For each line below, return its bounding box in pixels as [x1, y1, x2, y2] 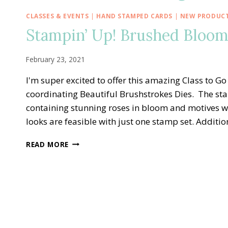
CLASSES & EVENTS [26, 12, 89, 20]
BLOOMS [68, 168, 101, 179]
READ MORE [26, 139, 69, 149]
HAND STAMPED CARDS [96, 12, 173, 20]
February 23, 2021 [26, 54, 85, 64]
